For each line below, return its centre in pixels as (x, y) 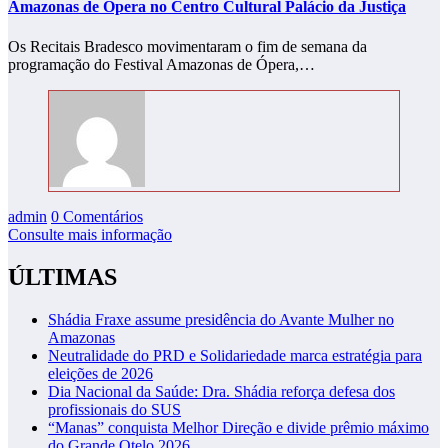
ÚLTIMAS (62, 276)
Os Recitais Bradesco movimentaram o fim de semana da (187, 46)
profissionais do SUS (114, 409)
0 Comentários (97, 216)
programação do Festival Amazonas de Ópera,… (161, 64)
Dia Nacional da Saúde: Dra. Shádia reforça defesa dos (221, 391)
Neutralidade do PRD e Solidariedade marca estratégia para (235, 355)
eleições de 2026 (100, 373)
